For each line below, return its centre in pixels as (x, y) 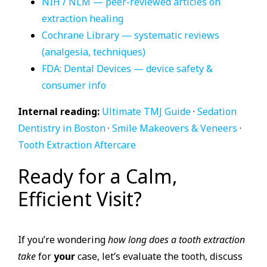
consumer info (74, 85)
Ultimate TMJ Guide (146, 111)
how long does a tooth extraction (176, 239)
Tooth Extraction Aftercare (77, 145)
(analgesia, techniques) (94, 52)
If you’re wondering (63, 239)
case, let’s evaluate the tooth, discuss (159, 256)
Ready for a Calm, (98, 176)
